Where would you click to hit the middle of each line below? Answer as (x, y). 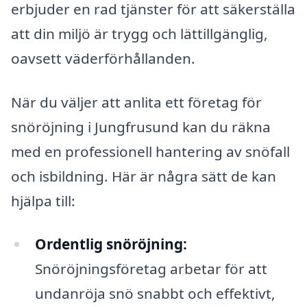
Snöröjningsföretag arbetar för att (151, 269)
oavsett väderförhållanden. (103, 58)
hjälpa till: (43, 200)
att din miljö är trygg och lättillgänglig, (139, 33)
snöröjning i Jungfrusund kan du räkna (141, 126)
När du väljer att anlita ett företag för (136, 102)
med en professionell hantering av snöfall (150, 151)
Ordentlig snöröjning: (111, 244)
